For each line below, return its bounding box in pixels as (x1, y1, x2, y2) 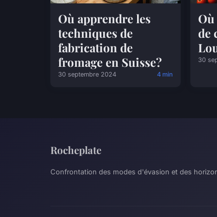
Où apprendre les (58, 11, 151, 26)
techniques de (58, 25, 133, 41)
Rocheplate (50, 143, 101, 156)
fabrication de (58, 40, 133, 55)
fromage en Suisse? (58, 54, 162, 70)
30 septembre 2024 (58, 71, 116, 78)
